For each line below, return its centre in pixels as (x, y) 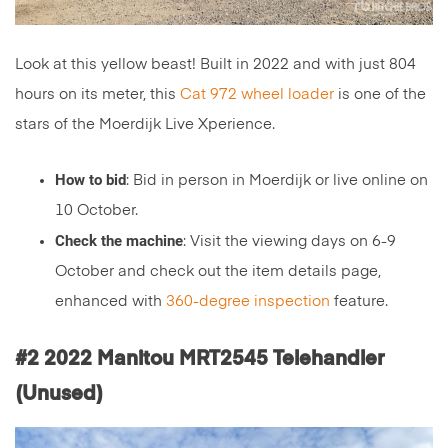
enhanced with (110, 302)
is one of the (380, 95)
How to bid (90, 180)
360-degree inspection (248, 302)
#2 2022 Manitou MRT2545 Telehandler (199, 359)
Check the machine (119, 241)
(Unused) (59, 394)
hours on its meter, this (97, 95)
